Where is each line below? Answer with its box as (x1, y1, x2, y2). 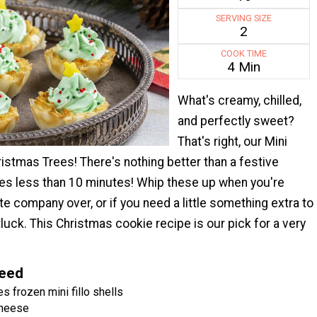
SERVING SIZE (216, 13, 272, 24)
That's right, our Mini (177, 134, 287, 149)
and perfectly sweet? (177, 114, 294, 129)
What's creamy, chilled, (177, 93, 301, 108)
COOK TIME (221, 48, 267, 59)
